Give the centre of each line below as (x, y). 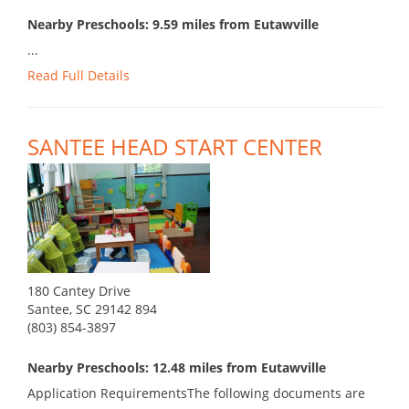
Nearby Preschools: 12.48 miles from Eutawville (177, 368)
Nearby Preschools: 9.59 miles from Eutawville (173, 25)
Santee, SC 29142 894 (92, 309)
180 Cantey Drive (79, 291)
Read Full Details (79, 76)
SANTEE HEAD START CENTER (175, 147)
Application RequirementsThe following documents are (196, 393)
